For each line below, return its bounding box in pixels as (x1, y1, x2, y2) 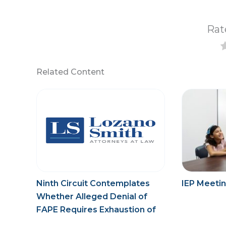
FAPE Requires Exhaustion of (36, 205, 156, 215)
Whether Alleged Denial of (36, 192, 147, 202)
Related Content (36, 67, 104, 77)
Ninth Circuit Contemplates (36, 179, 150, 189)
